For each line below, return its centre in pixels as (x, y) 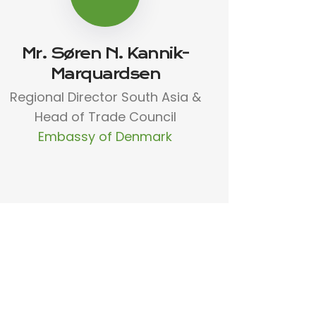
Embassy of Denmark (105, 136)
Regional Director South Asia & (105, 97)
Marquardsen (105, 73)
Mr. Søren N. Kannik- (105, 53)
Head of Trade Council (105, 116)
